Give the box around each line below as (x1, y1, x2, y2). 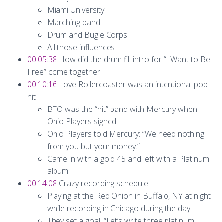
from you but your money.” (47, 141, 140, 152)
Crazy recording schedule (57, 178, 148, 189)
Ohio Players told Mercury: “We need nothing (47, 128, 204, 139)
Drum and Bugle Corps (47, 29, 127, 40)
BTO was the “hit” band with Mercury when (47, 104, 197, 114)
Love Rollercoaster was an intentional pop (57, 79, 208, 90)
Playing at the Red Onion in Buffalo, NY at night (47, 190, 211, 201)
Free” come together (27, 66, 100, 77)
